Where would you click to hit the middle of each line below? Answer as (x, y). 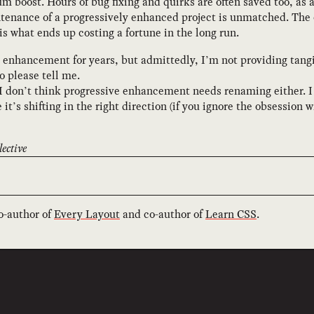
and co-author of (163, 214)
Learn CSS (231, 214)
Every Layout (87, 214)
